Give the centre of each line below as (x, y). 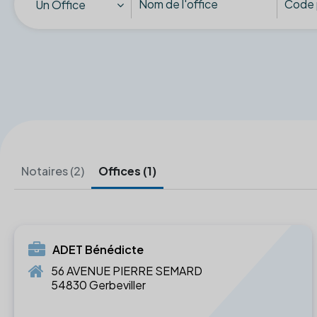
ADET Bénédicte (98, 249)
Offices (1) (127, 171)
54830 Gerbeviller (98, 284)
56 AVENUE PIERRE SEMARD (127, 270)
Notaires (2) (53, 171)
